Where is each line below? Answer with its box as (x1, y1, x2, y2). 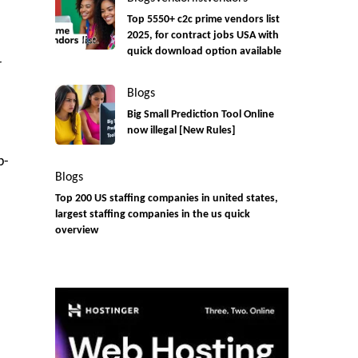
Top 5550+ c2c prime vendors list (126, 14, 280, 26)
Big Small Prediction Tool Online (126, 109, 274, 121)
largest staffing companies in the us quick (54, 209, 250, 221)
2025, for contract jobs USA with (126, 30, 279, 42)
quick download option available (126, 46, 281, 58)
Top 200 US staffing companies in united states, (54, 193, 278, 205)
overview (54, 225, 98, 237)
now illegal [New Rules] (126, 125, 236, 137)
